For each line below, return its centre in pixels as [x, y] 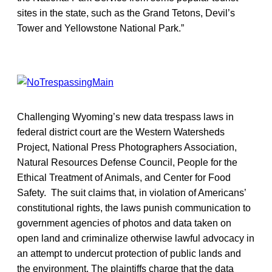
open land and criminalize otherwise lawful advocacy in [136, 238]
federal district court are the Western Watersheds [121, 132]
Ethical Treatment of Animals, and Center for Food [124, 177]
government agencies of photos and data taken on [124, 223]
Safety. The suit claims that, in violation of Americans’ [131, 192]
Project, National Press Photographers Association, [127, 147]
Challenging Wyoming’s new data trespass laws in [125, 117]
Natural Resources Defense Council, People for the [127, 162]
